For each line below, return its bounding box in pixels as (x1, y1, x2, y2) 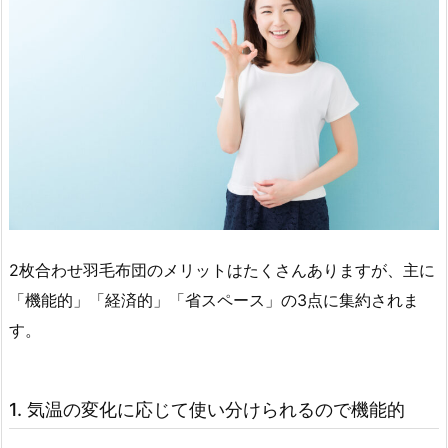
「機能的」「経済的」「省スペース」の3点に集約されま (9, 290, 419, 311)
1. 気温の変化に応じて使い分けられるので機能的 (9, 399, 405, 421)
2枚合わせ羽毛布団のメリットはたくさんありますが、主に (9, 260, 435, 281)
